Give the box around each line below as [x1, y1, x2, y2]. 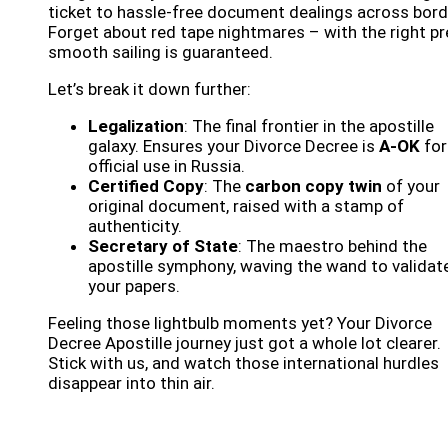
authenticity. [88, 216, 182, 237]
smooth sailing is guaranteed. [48, 42, 273, 63]
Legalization [88, 116, 184, 137]
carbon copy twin [245, 176, 382, 197]
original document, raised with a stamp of [88, 196, 404, 217]
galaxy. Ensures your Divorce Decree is [88, 136, 379, 157]
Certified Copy [88, 176, 204, 197]
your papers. [88, 276, 180, 297]
